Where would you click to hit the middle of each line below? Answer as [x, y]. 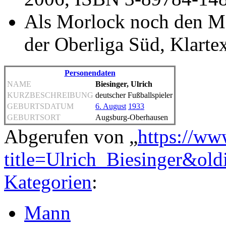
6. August [111, 106]
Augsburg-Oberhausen [132, 117]
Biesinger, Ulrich [124, 84]
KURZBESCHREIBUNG [50, 95]
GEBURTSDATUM [40, 106]
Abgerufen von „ [71, 136]
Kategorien [48, 182]
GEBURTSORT [34, 117]
